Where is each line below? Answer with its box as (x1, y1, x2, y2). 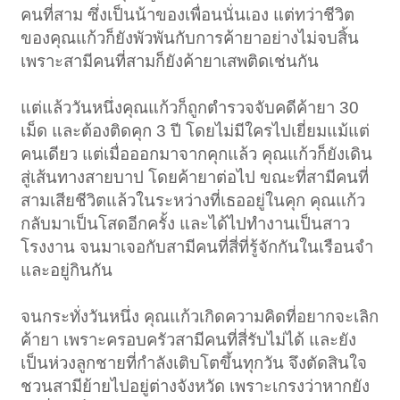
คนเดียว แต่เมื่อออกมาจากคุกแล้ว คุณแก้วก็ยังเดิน (21, 145, 373, 164)
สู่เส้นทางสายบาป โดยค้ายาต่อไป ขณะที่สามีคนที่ (21, 168, 370, 187)
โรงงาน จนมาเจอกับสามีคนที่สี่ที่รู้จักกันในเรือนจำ (21, 237, 374, 257)
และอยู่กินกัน (21, 261, 113, 280)
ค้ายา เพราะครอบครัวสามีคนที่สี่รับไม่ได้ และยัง (21, 330, 357, 350)
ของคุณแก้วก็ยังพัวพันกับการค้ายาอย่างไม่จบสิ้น (21, 29, 360, 48)
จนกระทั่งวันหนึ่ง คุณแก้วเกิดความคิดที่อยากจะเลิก (21, 307, 379, 327)
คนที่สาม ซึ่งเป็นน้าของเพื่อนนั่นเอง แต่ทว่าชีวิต (21, 5, 355, 25)
